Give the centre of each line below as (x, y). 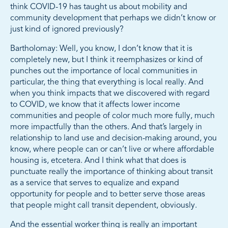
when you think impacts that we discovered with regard (110, 94)
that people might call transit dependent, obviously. (104, 206)
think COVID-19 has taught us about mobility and (99, 7)
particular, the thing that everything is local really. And (107, 83)
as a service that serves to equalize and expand (95, 183)
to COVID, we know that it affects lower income (95, 105)
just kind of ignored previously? (67, 30)
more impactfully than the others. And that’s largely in (106, 127)
